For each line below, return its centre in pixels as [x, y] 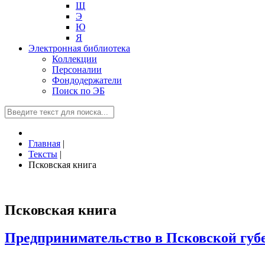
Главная [44, 143]
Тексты [43, 154]
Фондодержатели [87, 80]
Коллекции [75, 59]
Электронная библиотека [79, 48]
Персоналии [77, 70]
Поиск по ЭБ [78, 91]
